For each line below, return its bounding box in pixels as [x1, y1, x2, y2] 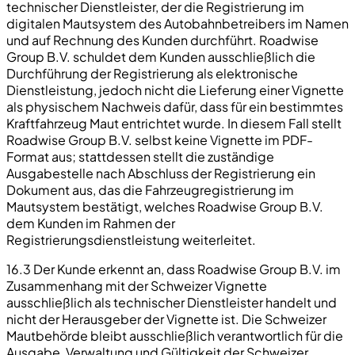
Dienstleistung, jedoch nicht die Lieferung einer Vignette [6, 81, 344, 98]
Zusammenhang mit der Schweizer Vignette [6, 277, 267, 294]
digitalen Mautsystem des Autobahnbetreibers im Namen [6, 14, 349, 32]
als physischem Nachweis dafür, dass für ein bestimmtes [6, 97, 343, 115]
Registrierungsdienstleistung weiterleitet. [6, 231, 256, 248]
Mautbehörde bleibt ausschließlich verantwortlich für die [6, 326, 343, 344]
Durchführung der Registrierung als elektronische [6, 64, 298, 82]
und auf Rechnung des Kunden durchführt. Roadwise [6, 31, 319, 48]
